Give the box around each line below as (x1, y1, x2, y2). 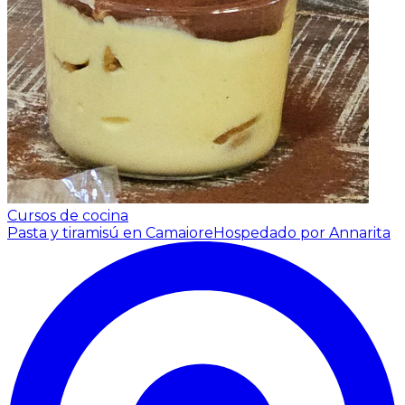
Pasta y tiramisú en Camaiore (7, 224, 213, 242)
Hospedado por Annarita (213, 224, 391, 242)
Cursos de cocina (7, 207, 128, 225)
